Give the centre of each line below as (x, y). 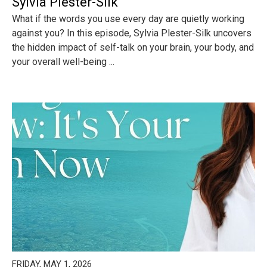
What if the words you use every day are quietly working (128, 19)
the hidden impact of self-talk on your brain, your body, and (133, 47)
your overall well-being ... (63, 62)
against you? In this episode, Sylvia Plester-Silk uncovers (132, 33)
